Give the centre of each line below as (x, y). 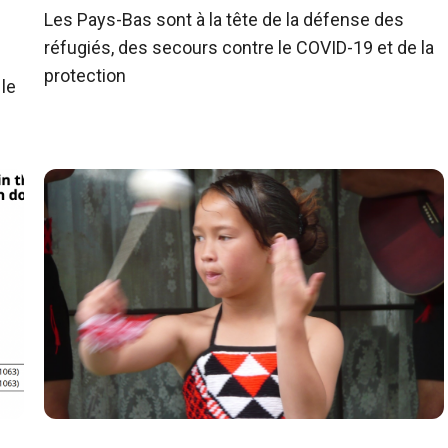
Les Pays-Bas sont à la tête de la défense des (224, 20)
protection (85, 76)
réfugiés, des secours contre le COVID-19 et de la (239, 48)
